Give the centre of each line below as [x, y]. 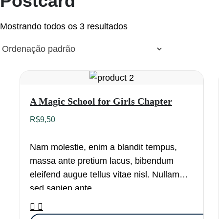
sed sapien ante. [62, 188]
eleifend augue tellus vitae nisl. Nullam [105, 175]
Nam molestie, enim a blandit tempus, [103, 147]
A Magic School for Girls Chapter [101, 101]
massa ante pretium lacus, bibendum [102, 161]
